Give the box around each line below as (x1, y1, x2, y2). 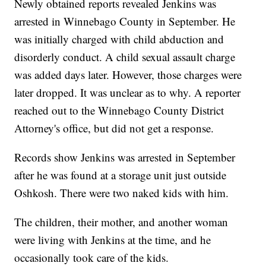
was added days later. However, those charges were (14, 67, 242, 83)
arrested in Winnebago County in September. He (14, 14, 236, 29)
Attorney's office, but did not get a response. (14, 121, 214, 136)
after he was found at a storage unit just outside (14, 167, 227, 183)
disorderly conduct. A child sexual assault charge (14, 49, 236, 65)
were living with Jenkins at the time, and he (14, 232, 211, 248)
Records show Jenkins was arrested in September (14, 150, 236, 165)
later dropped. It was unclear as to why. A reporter (14, 85, 241, 100)
